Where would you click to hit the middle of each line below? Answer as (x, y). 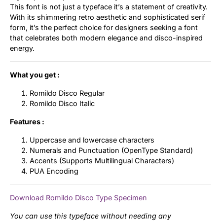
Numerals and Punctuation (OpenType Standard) (111, 150)
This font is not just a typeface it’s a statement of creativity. (109, 6)
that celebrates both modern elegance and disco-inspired (106, 37)
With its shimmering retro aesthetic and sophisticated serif (108, 17)
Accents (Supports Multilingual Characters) (102, 160)
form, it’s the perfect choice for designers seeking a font (104, 27)
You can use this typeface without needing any (91, 216)
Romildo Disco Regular (67, 93)
